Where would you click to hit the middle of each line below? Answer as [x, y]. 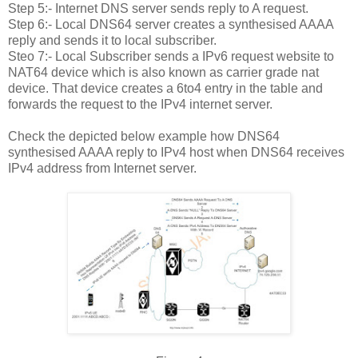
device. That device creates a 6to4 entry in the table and [165, 88]
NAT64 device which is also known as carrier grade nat [163, 72]
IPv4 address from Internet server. [102, 168]
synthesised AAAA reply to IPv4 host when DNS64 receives [176, 152]
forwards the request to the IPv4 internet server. [140, 104]
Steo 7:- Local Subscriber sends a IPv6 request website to [171, 56]
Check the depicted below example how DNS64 [144, 136]
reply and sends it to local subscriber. [112, 40]
